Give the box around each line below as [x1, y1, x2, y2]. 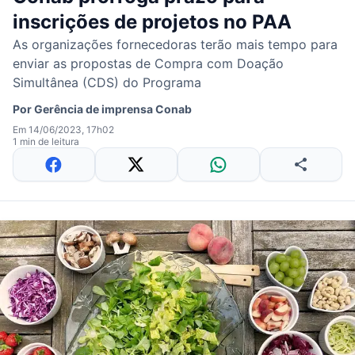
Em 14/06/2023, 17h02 [13, 124, 114, 136]
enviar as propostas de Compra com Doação [13, 55, 284, 71]
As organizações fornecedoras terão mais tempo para [13, 36, 338, 52]
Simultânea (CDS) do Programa [13, 74, 201, 90]
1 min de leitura [13, 136, 79, 147]
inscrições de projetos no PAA [13, 10, 292, 33]
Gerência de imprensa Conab [34, 102, 192, 116]
